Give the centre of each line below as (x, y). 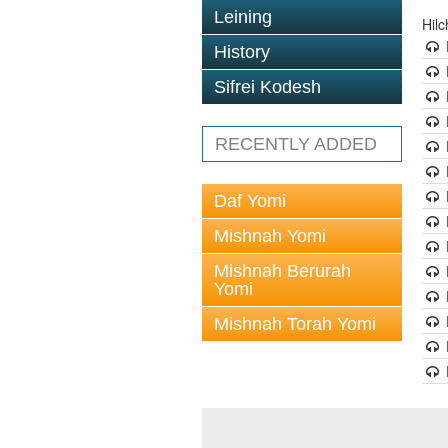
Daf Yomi (250, 201)
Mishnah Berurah (282, 271)
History (242, 52)
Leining (243, 17)
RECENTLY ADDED (296, 144)
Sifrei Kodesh (267, 87)
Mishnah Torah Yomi (295, 324)
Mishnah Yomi (270, 236)
